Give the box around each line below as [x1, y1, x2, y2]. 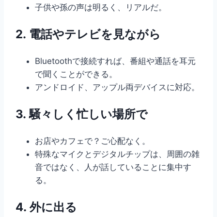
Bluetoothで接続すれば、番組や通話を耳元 [35, 56, 196, 66]
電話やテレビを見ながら [29, 27, 161, 41]
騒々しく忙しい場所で [29, 107, 148, 121]
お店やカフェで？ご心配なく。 [35, 136, 150, 146]
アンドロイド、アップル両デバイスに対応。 [35, 82, 200, 92]
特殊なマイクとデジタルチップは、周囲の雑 [35, 149, 200, 159]
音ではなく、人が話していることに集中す [35, 162, 191, 172]
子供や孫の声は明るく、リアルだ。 [35, 2, 167, 12]
